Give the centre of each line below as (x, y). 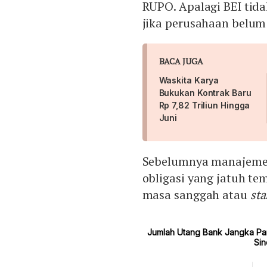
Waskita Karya (189, 80)
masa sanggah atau (195, 195)
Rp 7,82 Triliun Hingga (204, 105)
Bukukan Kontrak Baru (205, 93)
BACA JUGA (181, 61)
